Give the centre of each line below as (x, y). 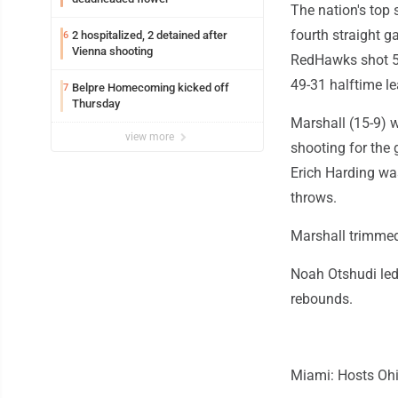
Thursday (96, 104)
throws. (314, 198)
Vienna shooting (112, 52)
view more (151, 137)
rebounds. (322, 299)
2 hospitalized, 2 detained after (150, 36)
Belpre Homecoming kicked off (151, 88)
